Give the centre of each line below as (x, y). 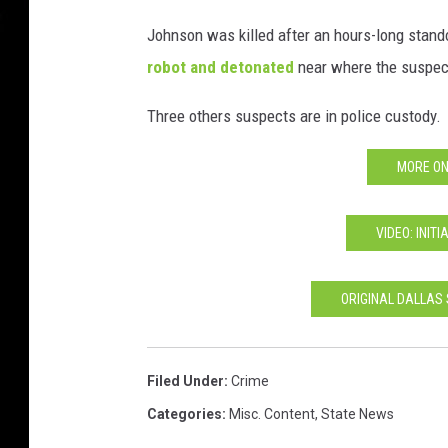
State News (357, 414)
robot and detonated (220, 67)
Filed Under (185, 381)
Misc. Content (272, 414)
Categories (184, 414)
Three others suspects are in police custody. (294, 116)
